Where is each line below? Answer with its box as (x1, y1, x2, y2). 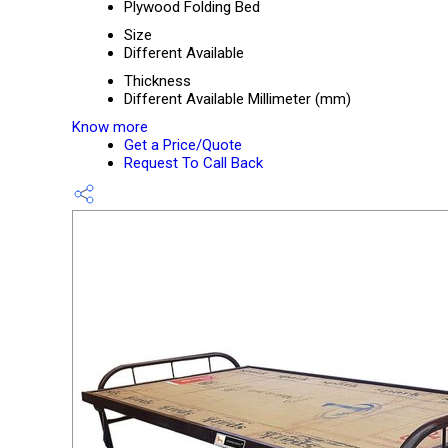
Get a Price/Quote (124, 136, 242, 154)
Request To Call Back (124, 154, 263, 172)
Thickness (124, 72, 191, 90)
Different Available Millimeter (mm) (124, 90, 351, 108)
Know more (72, 118, 148, 136)
